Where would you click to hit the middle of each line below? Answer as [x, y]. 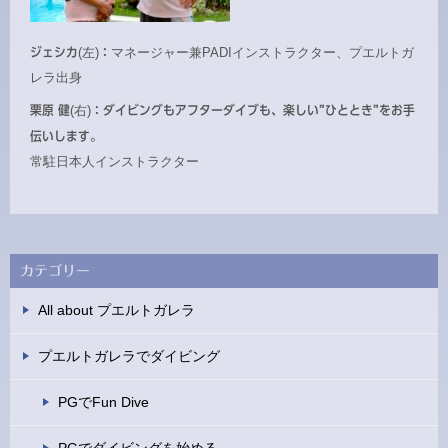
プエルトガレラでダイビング [129, 355]
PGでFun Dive [103, 401]
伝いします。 [66, 136]
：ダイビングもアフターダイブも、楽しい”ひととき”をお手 [253, 110]
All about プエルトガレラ [116, 309]
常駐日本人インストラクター [114, 161]
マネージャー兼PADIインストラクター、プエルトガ [262, 53]
